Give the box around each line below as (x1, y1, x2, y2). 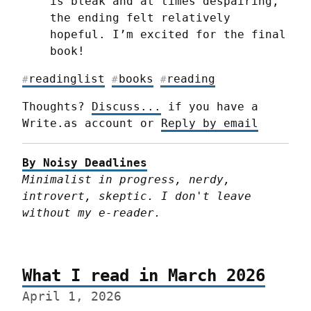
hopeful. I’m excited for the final (50, 28, 286, 42)
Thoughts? (22, 100, 92, 114)
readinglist (28, 72, 106, 86)
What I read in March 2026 (22, 266, 265, 286)
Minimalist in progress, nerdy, (22, 173, 230, 187)
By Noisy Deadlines (22, 156, 147, 170)
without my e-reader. (22, 206, 161, 220)
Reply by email (161, 117, 258, 131)
